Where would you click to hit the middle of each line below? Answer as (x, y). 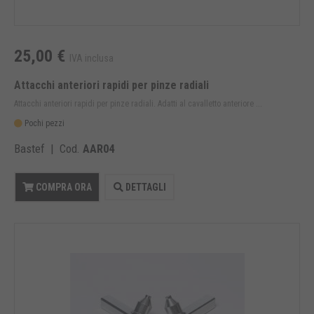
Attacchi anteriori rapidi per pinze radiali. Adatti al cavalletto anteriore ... (138, 104)
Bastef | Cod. (48, 149)
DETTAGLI (144, 187)
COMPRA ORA (63, 187)
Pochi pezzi (43, 124)
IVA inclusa (91, 59)
